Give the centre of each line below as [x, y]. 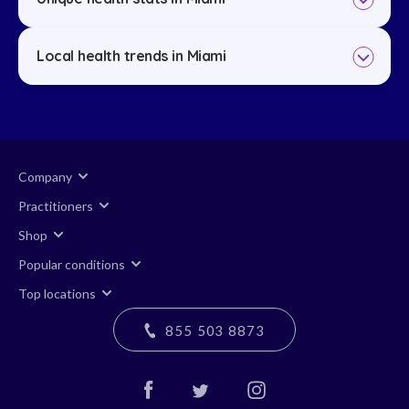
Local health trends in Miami [131, 56]
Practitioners [56, 205]
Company [45, 176]
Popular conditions [72, 264]
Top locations [57, 293]
